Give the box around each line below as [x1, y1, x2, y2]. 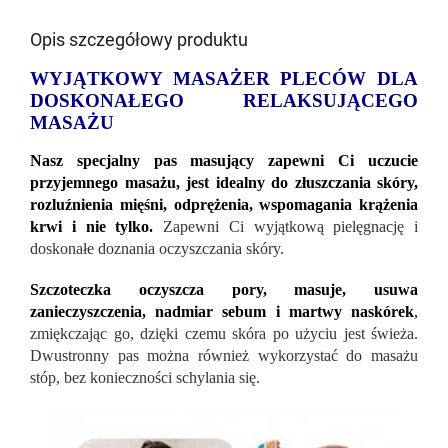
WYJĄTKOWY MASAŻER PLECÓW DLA [30, 67, 418, 89]
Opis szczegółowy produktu [30, 28, 248, 50]
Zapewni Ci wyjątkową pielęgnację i [153, 217, 418, 235]
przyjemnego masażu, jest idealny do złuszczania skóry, [30, 173, 418, 191]
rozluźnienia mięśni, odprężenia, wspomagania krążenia [30, 195, 418, 213]
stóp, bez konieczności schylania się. [30, 368, 260, 386]
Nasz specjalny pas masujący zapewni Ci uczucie [30, 151, 418, 169]
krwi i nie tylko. [30, 217, 154, 235]
